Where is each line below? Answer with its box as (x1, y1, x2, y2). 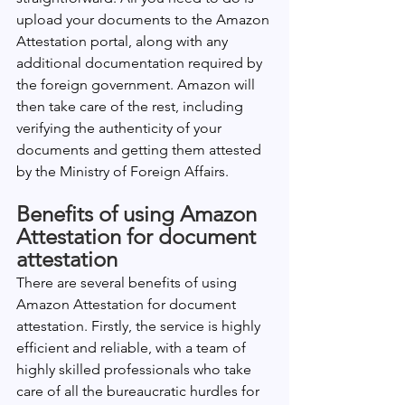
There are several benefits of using (16, 274, 240, 291)
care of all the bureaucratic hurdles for (16, 382, 263, 400)
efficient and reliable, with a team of (16, 339, 250, 356)
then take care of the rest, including (16, 98, 247, 115)
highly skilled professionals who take (16, 361, 255, 378)
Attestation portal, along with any (16, 33, 231, 50)
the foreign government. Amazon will (16, 76, 259, 93)
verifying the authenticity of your (16, 119, 225, 137)
